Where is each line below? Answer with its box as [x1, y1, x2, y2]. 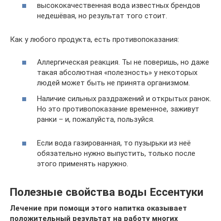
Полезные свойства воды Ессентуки [10, 185, 203, 198]
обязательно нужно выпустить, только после [37, 148, 195, 158]
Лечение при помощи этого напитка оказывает [10, 203, 187, 213]
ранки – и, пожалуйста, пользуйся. [37, 114, 154, 124]
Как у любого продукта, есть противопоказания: [10, 35, 179, 44]
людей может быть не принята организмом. [37, 78, 190, 88]
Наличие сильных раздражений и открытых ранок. [37, 94, 211, 103]
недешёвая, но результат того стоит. [37, 11, 167, 20]
